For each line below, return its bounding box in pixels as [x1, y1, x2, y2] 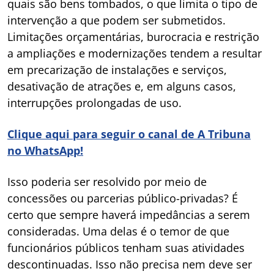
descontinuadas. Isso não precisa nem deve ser [7, 257, 252, 272]
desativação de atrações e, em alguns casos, [7, 79, 236, 94]
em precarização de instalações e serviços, [7, 62, 227, 78]
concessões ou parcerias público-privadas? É [7, 191, 238, 206]
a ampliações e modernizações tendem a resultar [7, 46, 262, 61]
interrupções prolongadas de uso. [7, 95, 182, 111]
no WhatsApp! [7, 143, 83, 158]
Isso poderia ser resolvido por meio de [7, 174, 207, 190]
